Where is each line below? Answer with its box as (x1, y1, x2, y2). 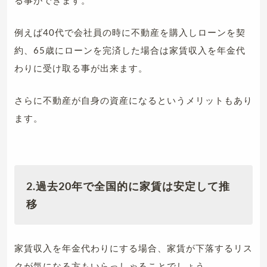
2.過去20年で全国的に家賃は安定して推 (26, 179, 230, 193)
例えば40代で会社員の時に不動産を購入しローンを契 (14, 26, 246, 38)
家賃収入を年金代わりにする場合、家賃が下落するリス (14, 242, 253, 253)
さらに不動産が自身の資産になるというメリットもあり (14, 94, 253, 105)
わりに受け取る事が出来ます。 (14, 62, 148, 73)
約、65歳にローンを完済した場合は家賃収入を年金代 (14, 44, 246, 55)
